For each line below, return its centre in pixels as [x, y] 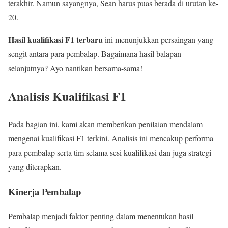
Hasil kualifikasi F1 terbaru [55, 39]
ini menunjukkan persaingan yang [158, 39]
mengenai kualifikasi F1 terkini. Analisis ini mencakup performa [111, 138]
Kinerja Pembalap [45, 191]
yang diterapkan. [35, 166]
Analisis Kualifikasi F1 [67, 96]
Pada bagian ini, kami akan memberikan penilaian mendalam [105, 124]
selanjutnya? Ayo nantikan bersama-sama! [75, 68]
